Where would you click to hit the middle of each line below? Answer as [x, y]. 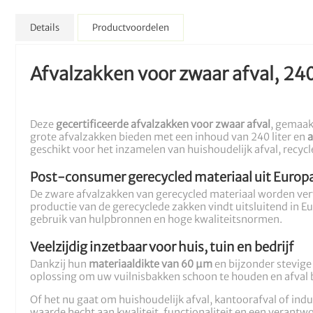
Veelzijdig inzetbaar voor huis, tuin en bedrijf [162, 247]
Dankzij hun [59, 264]
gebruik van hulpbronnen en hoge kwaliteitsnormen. [156, 220]
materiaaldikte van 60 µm [151, 264]
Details [45, 28]
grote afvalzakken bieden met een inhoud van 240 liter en [169, 137]
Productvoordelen [131, 28]
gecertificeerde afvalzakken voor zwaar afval [163, 125]
